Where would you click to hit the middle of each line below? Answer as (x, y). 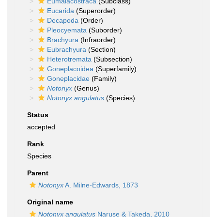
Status (38, 115)
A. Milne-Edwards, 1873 (101, 185)
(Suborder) (104, 30)
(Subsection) (112, 59)
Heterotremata (69, 59)
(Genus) (86, 88)
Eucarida (61, 11)
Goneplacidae (68, 78)
